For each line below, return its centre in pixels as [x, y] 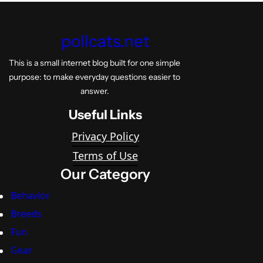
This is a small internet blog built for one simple [95, 63]
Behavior [30, 196]
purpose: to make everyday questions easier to [95, 77]
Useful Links [105, 115]
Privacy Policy [105, 136]
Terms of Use [105, 156]
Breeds [26, 214]
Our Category [105, 174]
